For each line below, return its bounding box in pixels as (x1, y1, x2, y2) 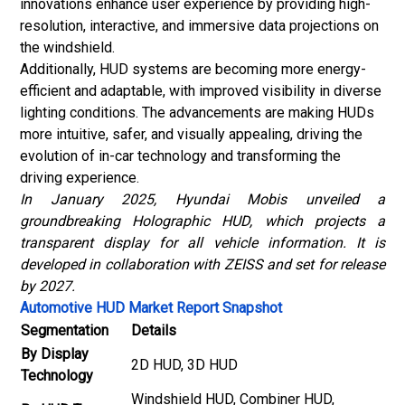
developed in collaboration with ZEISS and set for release (20, 256, 385, 273)
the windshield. (20, 39, 122, 56)
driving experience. (20, 169, 139, 186)
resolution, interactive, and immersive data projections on (20, 17, 379, 34)
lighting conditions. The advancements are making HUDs (20, 104, 374, 121)
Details (131, 322, 176, 339)
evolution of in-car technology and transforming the (20, 147, 341, 165)
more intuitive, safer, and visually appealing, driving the (20, 126, 363, 143)
